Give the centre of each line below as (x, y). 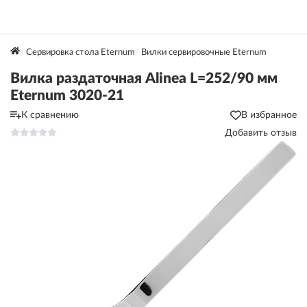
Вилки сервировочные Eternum (204, 52)
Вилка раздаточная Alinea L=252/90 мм (144, 78)
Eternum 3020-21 (67, 96)
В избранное (269, 115)
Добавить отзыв (261, 133)
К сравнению (50, 115)
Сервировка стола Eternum (80, 52)
